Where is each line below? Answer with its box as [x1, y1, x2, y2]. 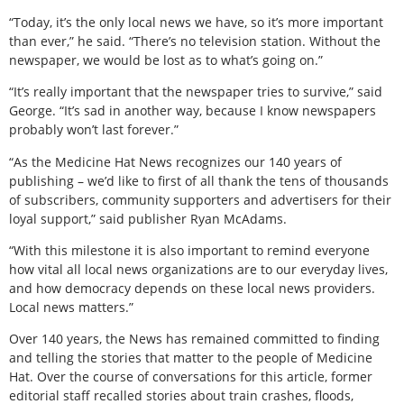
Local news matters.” [9, 298, 133, 316]
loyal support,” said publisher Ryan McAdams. [9, 209, 287, 227]
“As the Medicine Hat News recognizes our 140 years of [9, 152, 342, 170]
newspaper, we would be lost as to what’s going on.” [9, 50, 323, 69]
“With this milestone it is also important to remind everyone [9, 242, 370, 259]
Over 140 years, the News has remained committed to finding [9, 330, 380, 348]
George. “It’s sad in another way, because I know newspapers [9, 102, 376, 120]
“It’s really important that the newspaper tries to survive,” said [9, 83, 382, 101]
